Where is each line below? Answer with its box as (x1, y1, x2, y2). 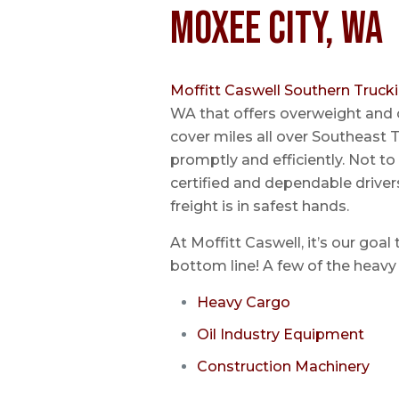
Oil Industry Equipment (197, 326, 365, 343)
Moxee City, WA (170, 3, 384, 56)
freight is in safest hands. (170, 198, 350, 215)
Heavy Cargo (197, 294, 291, 311)
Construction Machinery (197, 358, 370, 375)
